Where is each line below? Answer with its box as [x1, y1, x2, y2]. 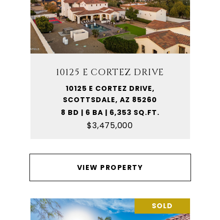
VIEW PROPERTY [77, 163, 143, 172]
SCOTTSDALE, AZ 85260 [63, 95, 157, 105]
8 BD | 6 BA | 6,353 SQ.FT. [60, 108, 160, 117]
